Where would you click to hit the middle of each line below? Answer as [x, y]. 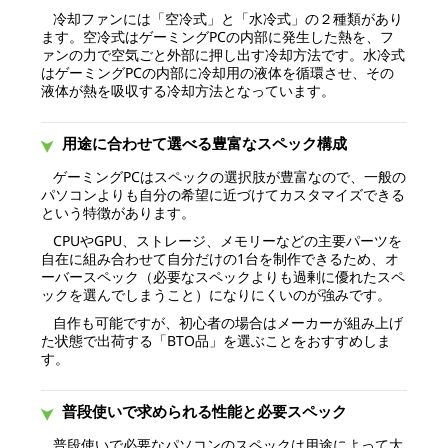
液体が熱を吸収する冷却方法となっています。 [187, 90]
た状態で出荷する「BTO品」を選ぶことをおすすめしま [215, 340]
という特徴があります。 [117, 212]
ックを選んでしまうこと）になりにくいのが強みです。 [215, 294]
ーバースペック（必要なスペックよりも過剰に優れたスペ [222, 276]
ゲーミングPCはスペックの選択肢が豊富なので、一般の [229, 176]
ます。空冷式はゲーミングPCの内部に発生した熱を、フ [217, 36]
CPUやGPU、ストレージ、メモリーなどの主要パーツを [227, 240]
